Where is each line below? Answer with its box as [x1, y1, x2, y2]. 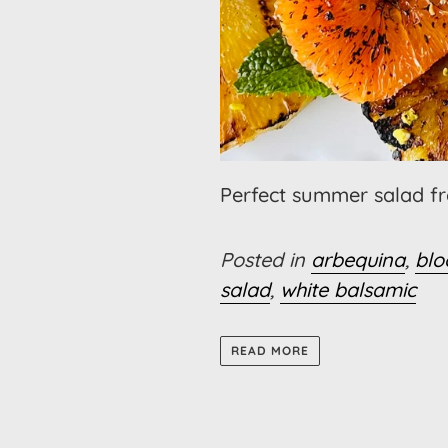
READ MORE [231, 342, 309, 358]
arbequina [311, 247, 406, 273]
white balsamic [280, 277, 417, 303]
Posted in [220, 247, 312, 273]
